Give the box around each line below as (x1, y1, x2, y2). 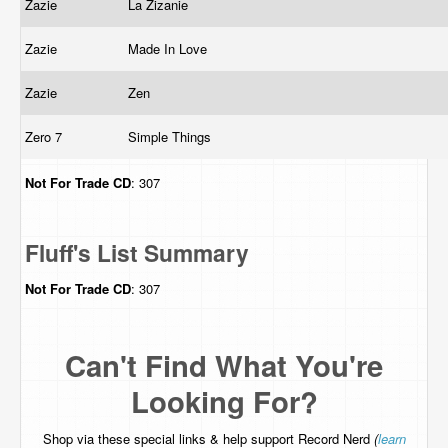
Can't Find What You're (65, 344, 383, 386)
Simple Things (128, 127, 215, 146)
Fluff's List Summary (25, 236, 249, 269)
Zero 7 (25, 127, 66, 146)
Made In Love (128, 39, 211, 58)
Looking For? (130, 380, 318, 422)
